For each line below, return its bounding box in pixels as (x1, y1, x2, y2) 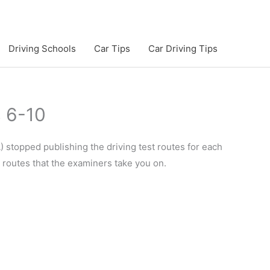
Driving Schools (8, 42, 76, 54)
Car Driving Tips (148, 42, 218, 54)
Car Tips (94, 42, 130, 54)
